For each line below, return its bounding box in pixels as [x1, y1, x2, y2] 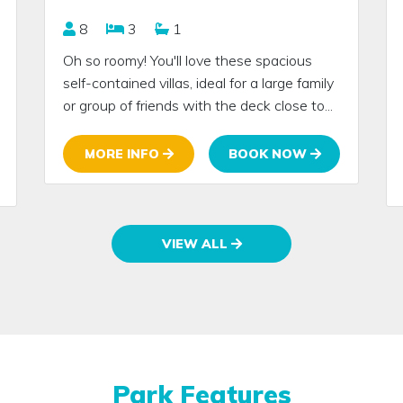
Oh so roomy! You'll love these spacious [63, 50, 312, 69]
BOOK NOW [228, 145, 310, 162]
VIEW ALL [161, 235, 231, 252]
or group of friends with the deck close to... [63, 95, 333, 114]
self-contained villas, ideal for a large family [63, 73, 334, 92]
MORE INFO [84, 145, 163, 162]
